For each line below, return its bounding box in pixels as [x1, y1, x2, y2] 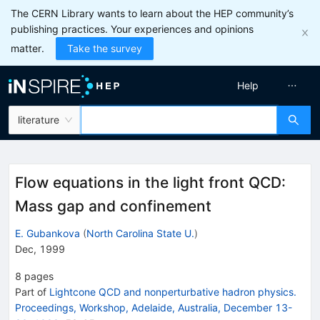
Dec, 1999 [15, 242, 65, 255]
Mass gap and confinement [15, 197, 211, 215]
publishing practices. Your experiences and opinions [11, 23, 254, 35]
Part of [15, 285, 49, 298]
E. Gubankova [15, 226, 80, 239]
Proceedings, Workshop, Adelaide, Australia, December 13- [15, 301, 292, 314]
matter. [11, 42, 44, 54]
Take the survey [67, 42, 142, 54]
